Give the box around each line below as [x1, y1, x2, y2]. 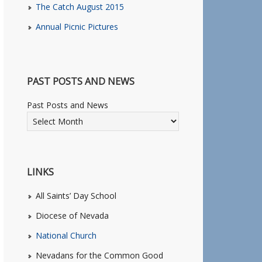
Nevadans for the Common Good [36, 250, 163, 261]
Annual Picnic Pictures [36, 21, 118, 32]
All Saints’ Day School [36, 190, 116, 201]
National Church [36, 230, 96, 241]
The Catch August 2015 [36, 1, 124, 12]
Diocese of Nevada [36, 210, 109, 221]
